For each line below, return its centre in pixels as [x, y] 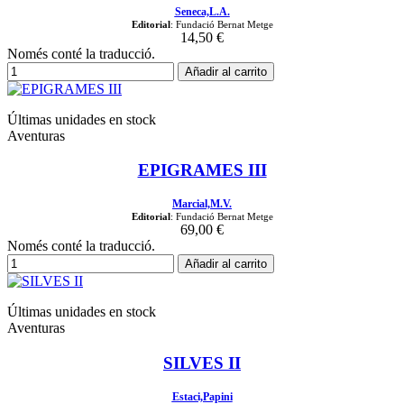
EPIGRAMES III [202, 170]
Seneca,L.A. [202, 11]
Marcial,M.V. [202, 204]
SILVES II [202, 363]
